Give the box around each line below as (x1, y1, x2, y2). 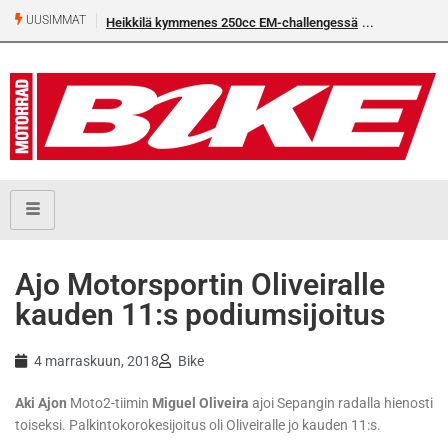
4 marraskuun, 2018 (34, 353, 159, 370)
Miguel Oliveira (152, 395, 249, 412)
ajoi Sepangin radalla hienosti (249, 395, 433, 412)
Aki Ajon (15, 395, 67, 412)
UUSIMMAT (23, 13, 86, 28)
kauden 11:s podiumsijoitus (15, 297, 385, 333)
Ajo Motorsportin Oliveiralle (15, 267, 385, 303)
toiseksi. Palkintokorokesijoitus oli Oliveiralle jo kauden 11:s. (15, 417, 381, 434)
